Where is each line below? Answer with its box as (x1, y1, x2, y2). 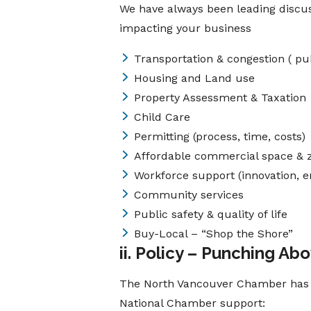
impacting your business (119, 22, 251, 35)
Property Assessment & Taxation (134, 91, 306, 104)
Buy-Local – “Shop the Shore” (134, 227, 293, 240)
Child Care (134, 110, 190, 124)
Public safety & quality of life (134, 208, 287, 221)
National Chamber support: (119, 296, 265, 310)
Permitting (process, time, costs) (134, 130, 305, 143)
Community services (134, 188, 244, 201)
